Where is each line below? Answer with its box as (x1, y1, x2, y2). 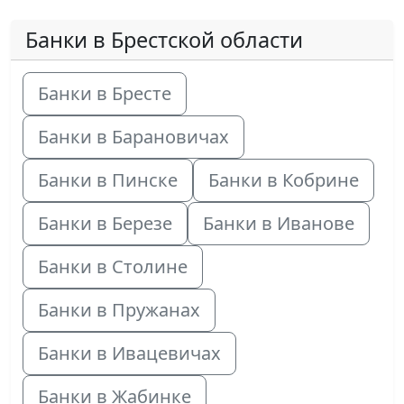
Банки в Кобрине (207, 168, 359, 193)
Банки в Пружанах (37, 298, 200, 323)
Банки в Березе (37, 211, 172, 236)
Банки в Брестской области (25, 25, 303, 55)
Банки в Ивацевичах (37, 341, 221, 366)
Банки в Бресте (37, 81, 171, 106)
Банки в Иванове (202, 211, 354, 236)
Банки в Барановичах (37, 124, 229, 150)
